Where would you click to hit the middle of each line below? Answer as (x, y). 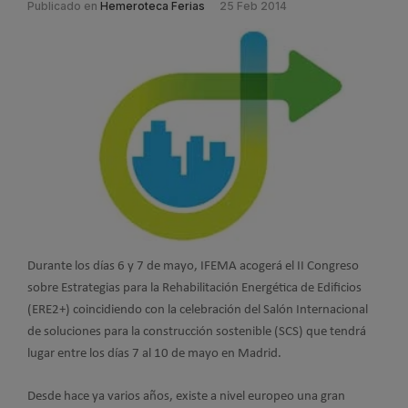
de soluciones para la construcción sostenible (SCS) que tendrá (197, 332)
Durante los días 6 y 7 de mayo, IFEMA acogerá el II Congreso (193, 266)
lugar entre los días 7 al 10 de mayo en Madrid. (154, 354)
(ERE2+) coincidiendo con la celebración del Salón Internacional (198, 310)
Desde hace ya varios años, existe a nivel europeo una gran (186, 396)
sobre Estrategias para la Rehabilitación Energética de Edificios (194, 288)
